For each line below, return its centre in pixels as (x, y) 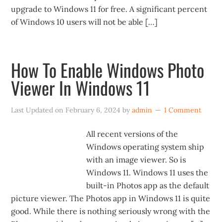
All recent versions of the (132, 134)
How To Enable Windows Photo (108, 70)
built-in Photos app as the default (148, 185)
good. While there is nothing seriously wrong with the (111, 211)
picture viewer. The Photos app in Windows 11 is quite (111, 198)
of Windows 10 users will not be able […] (84, 22)
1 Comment (183, 110)
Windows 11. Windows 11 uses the (147, 172)
